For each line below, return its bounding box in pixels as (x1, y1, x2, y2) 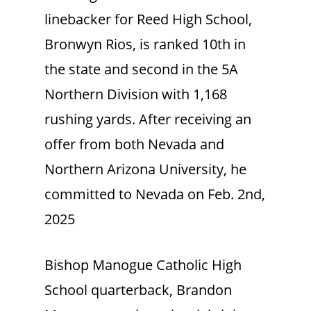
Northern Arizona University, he (44, 159, 246, 178)
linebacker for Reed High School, (44, 9, 252, 28)
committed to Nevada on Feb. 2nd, (44, 184, 265, 203)
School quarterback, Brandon (44, 280, 232, 299)
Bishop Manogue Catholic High (44, 255, 242, 274)
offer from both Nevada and (44, 134, 224, 153)
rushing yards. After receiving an (44, 109, 251, 128)
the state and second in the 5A (44, 59, 238, 78)
